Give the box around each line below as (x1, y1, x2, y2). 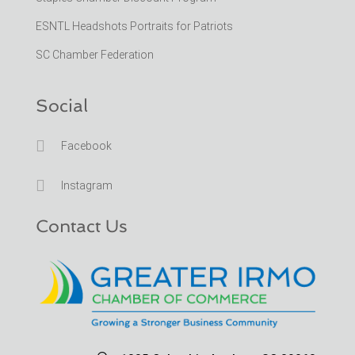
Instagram (60, 178, 113, 192)
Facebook (60, 139, 112, 152)
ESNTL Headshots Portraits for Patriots (35, 19, 233, 32)
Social (35, 94, 88, 116)
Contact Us (35, 215, 128, 236)
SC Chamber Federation (35, 48, 154, 61)
